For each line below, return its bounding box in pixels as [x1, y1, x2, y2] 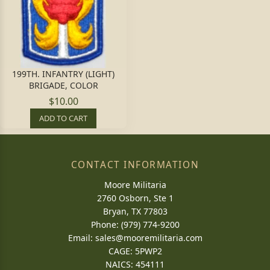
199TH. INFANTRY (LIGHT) [12, 68, 115, 80]
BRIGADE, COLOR [28, 80, 98, 91]
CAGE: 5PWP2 [108, 245, 162, 257]
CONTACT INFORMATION [71, 159, 199, 171]
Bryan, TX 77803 [102, 206, 168, 217]
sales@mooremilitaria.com [95, 232, 202, 243]
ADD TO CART [39, 113, 87, 124]
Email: [67, 232, 95, 243]
